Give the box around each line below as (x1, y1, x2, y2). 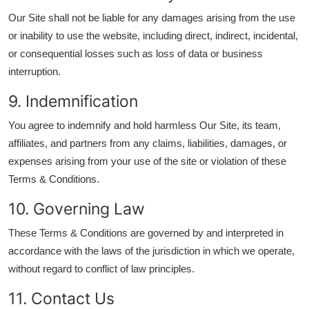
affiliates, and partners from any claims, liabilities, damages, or (8, 137, 287, 149)
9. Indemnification (8, 91, 138, 111)
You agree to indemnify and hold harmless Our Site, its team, (8, 119, 281, 131)
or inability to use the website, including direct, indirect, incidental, (8, 30, 298, 41)
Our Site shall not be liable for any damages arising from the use (8, 12, 295, 23)
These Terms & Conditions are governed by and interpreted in (8, 227, 283, 239)
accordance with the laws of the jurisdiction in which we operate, (8, 245, 295, 257)
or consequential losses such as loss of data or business (8, 48, 263, 59)
